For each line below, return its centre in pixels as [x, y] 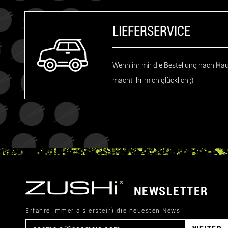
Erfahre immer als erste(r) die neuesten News [103, 211]
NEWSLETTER [171, 191]
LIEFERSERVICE [151, 31]
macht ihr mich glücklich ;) [153, 80]
